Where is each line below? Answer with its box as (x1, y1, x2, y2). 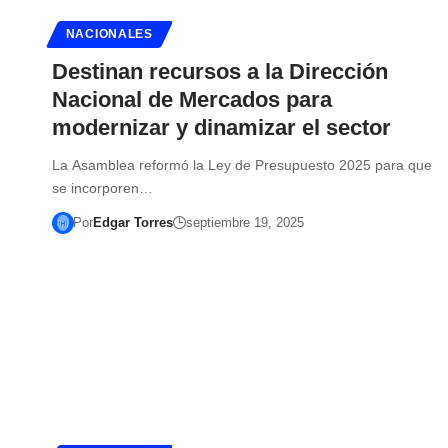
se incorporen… (52, 179, 153, 196)
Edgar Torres (92, 214, 173, 230)
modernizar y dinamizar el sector (52, 114, 391, 140)
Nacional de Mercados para (52, 86, 332, 112)
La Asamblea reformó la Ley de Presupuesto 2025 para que (52, 156, 432, 173)
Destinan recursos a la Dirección (52, 58, 388, 84)
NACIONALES (65, 27, 153, 40)
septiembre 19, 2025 (185, 214, 304, 230)
